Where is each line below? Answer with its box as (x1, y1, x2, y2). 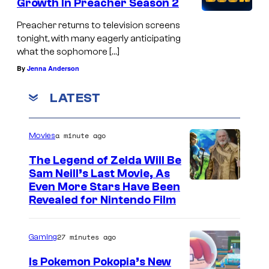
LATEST (50, 89, 100, 106)
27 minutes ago (57, 231, 116, 242)
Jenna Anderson (27, 64, 79, 73)
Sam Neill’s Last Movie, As (29, 166, 170, 180)
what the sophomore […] (17, 46, 119, 58)
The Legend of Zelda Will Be (29, 153, 181, 167)
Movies (29, 130, 55, 141)
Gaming (29, 232, 57, 242)
